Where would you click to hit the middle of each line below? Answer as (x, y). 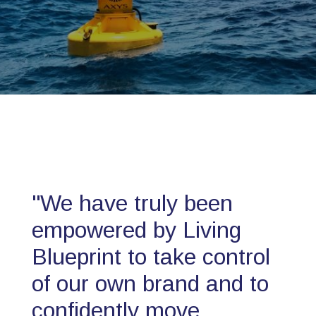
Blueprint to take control (151, 257)
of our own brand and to (150, 284)
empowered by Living (136, 230)
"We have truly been (132, 203)
